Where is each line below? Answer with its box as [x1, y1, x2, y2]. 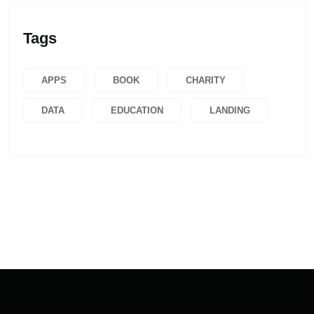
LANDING [210, 105, 250, 116]
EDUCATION [111, 105, 163, 116]
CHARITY [186, 75, 226, 86]
